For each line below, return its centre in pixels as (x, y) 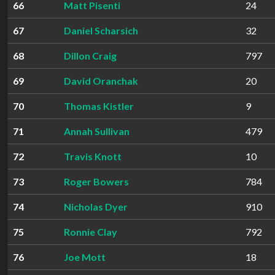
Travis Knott (93, 156)
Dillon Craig (90, 56)
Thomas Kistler (99, 106)
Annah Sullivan (97, 131)
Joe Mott (85, 257)
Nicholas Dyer (96, 207)
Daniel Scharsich (101, 30)
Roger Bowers (96, 181)
